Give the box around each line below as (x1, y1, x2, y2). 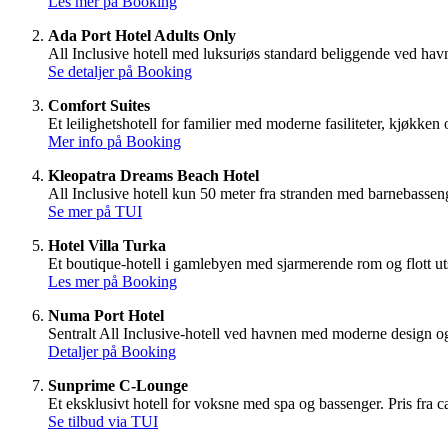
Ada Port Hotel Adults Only (48, 27, 236, 45)
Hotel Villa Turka (48, 237, 166, 255)
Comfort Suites (48, 97, 150, 115)
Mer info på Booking (48, 133, 181, 151)
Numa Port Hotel (48, 307, 164, 325)
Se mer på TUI (48, 203, 142, 221)
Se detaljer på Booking (48, 63, 192, 81)
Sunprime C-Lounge (48, 377, 188, 395)
